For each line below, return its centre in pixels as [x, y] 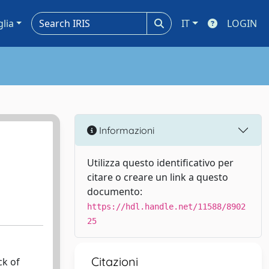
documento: [115, 192]
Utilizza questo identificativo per [160, 163]
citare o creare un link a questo [158, 177]
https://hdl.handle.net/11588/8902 [166, 207]
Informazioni [125, 130]
